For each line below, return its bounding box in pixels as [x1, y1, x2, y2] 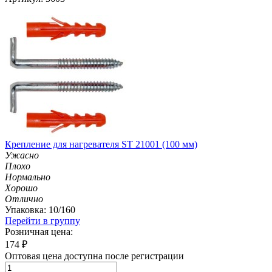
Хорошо [5, 182, 38, 193]
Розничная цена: [5, 226, 73, 237]
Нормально [5, 171, 50, 182]
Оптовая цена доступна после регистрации [5, 250, 184, 261]
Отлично [5, 193, 43, 204]
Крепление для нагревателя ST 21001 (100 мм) [5, 138, 197, 149]
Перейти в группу [5, 215, 80, 226]
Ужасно [5, 149, 39, 160]
